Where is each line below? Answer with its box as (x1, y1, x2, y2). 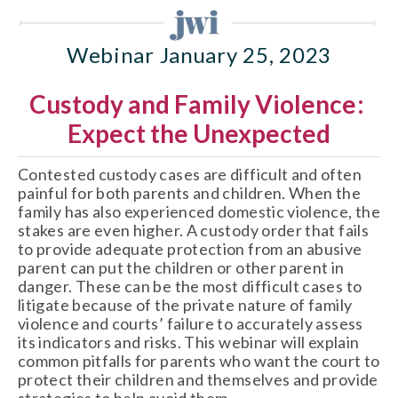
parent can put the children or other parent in (18, 258, 345, 278)
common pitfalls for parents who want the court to (18, 351, 380, 371)
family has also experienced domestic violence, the (18, 202, 380, 222)
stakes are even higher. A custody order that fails (18, 220, 369, 241)
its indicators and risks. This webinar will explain (18, 332, 360, 353)
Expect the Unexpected (67, 118, 331, 149)
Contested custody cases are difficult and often (18, 164, 362, 185)
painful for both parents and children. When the (18, 183, 361, 203)
